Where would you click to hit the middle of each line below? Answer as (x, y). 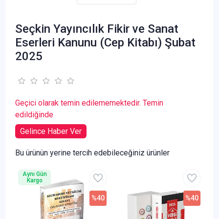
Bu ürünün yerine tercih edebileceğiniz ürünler (92, 153)
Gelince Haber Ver (51, 131)
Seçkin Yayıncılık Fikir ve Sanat (97, 29)
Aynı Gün (34, 174)
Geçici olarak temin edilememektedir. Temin (89, 103)
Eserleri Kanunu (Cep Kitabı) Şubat (105, 42)
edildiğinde (34, 114)
